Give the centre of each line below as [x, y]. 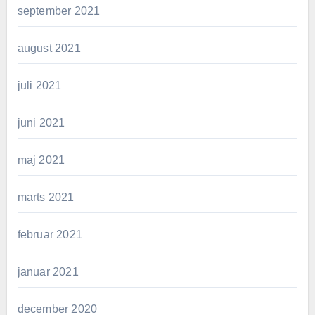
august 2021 [49, 48]
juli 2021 [39, 85]
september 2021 [59, 11]
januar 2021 [48, 271]
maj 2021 [41, 160]
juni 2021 [41, 122]
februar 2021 [50, 234]
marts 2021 [46, 197]
